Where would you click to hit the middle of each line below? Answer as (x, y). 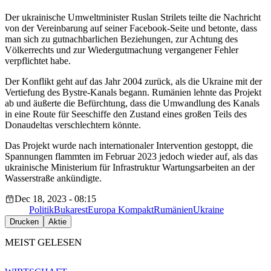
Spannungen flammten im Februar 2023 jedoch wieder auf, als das (131, 157)
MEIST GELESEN (43, 243)
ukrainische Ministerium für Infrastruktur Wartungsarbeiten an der (130, 168)
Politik (41, 210)
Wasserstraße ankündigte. (53, 178)
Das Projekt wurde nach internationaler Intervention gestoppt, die (129, 146)
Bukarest (71, 210)
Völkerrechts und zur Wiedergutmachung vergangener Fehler (122, 50)
